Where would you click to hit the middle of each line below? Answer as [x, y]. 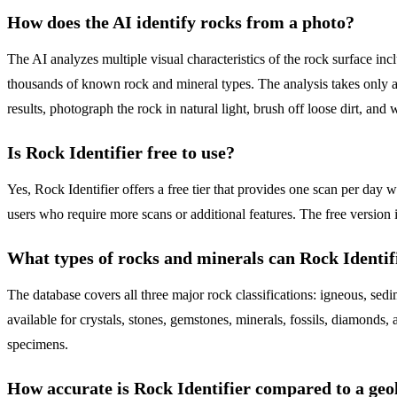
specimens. [38, 345]
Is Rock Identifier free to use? [121, 153]
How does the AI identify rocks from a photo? [181, 23]
